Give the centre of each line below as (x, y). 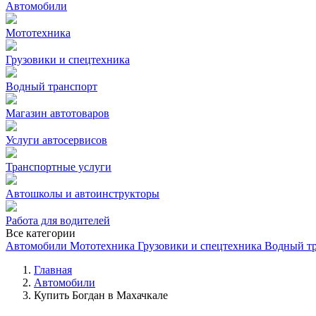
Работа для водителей (58, 220)
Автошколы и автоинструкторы (83, 194)
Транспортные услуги (59, 167)
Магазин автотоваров (57, 113)
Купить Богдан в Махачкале (101, 295)
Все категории (41, 233)
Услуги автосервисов (56, 140)
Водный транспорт (51, 86)
